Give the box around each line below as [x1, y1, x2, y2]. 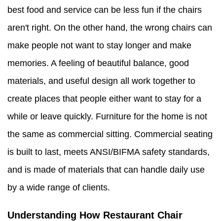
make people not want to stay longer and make [7, 40, 191, 51]
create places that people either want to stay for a [7, 94, 201, 104]
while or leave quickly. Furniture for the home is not [7, 111, 207, 122]
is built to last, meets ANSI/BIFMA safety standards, [7, 147, 210, 157]
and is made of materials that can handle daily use [7, 165, 205, 175]
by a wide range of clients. [7, 183, 110, 193]
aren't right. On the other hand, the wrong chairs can [7, 23, 212, 33]
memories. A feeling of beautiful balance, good [7, 58, 189, 69]
